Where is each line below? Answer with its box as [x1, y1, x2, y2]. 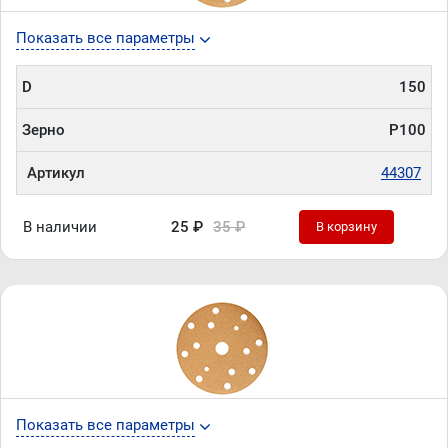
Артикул [27, 164, 85, 182]
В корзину [316, 219, 378, 234]
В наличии [23, 218, 98, 236]
